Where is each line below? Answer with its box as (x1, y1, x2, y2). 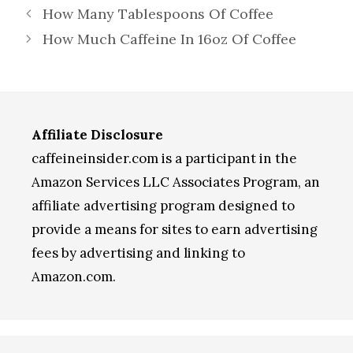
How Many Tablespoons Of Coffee (42, 5, 273, 24)
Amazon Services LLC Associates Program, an (32, 173, 320, 191)
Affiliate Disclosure (32, 126, 163, 144)
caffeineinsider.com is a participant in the (32, 150, 297, 168)
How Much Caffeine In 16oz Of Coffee (42, 30, 296, 49)
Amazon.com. (32, 268, 116, 286)
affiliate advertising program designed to (32, 197, 295, 215)
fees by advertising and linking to (32, 244, 245, 262)
